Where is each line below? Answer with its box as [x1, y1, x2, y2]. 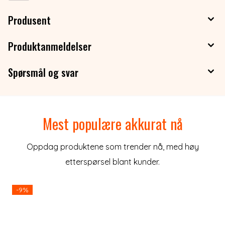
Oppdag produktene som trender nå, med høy [26, 142, 199, 152]
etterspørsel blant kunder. [65, 157, 160, 167]
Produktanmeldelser [8, 39, 91, 54]
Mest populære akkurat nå [42, 113, 183, 135]
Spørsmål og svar [8, 65, 78, 80]
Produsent [8, 13, 51, 28]
